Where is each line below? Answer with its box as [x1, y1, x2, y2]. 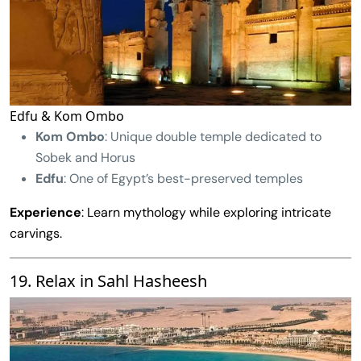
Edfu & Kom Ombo [10, 106, 124, 125]
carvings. [10, 224, 62, 242]
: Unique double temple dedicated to [105, 127, 322, 145]
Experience [10, 203, 81, 221]
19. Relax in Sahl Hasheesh [10, 269, 207, 292]
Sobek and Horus [35, 148, 135, 166]
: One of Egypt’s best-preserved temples [64, 169, 303, 187]
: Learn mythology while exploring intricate [81, 203, 331, 221]
